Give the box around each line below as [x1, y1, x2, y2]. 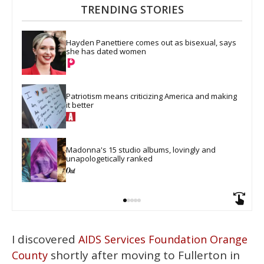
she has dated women [66, 45, 146, 57]
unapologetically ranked [66, 153, 153, 164]
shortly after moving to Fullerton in [48, 247, 240, 263]
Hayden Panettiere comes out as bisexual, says [66, 37, 238, 48]
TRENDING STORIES [80, 2, 184, 17]
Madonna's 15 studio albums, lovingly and [66, 144, 217, 155]
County [12, 247, 48, 262]
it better [66, 99, 94, 110]
